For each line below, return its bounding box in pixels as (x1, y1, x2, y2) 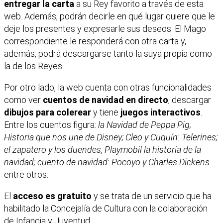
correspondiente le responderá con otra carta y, (4, 36, 186, 47)
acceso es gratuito (13, 191, 92, 202)
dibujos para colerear (4, 107, 91, 118)
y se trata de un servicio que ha (92, 191, 212, 202)
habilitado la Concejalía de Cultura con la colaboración (4, 203, 208, 214)
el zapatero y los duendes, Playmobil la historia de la (4, 144, 201, 155)
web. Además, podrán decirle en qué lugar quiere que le (4, 11, 215, 22)
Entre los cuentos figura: (4, 119, 98, 130)
